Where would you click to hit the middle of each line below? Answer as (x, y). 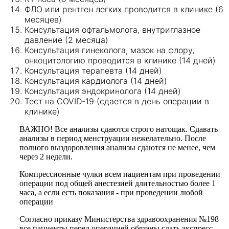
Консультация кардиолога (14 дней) (96, 81)
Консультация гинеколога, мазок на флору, (109, 50)
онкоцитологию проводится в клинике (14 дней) (120, 60)
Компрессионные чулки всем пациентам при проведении (120, 174)
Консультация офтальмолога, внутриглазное (112, 29)
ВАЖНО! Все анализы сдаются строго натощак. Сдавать (119, 129)
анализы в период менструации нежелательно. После (113, 138)
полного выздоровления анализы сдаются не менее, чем (117, 147)
